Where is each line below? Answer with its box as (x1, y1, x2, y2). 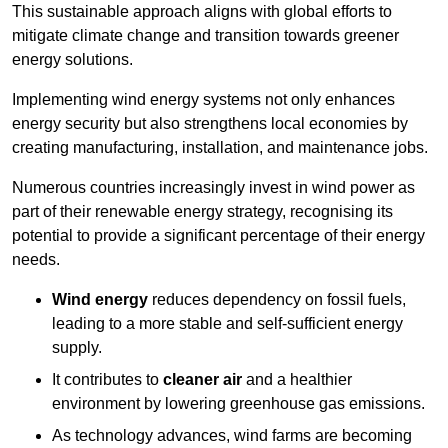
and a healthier (242, 371, 352, 389)
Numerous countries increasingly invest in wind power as (12, 179, 415, 197)
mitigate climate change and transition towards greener (12, 27, 399, 45)
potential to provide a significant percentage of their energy (12, 227, 425, 245)
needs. (12, 251, 60, 269)
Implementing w (12, 91, 124, 109)
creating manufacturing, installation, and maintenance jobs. (12, 139, 428, 157)
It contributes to (52, 371, 163, 389)
